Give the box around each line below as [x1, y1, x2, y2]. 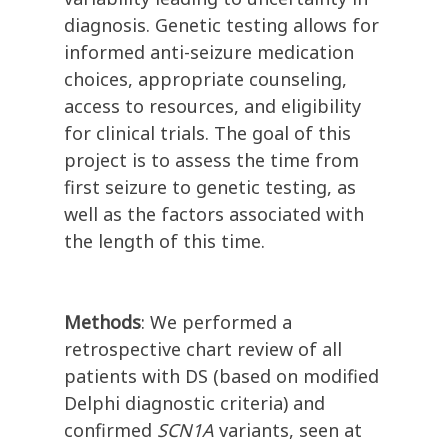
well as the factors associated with [64, 202, 364, 227]
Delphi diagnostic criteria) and [64, 391, 325, 416]
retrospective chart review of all [64, 337, 342, 362]
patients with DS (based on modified [64, 364, 379, 389]
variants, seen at [214, 418, 362, 443]
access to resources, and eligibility [64, 94, 361, 119]
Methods [64, 310, 141, 335]
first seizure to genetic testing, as [64, 175, 356, 200]
